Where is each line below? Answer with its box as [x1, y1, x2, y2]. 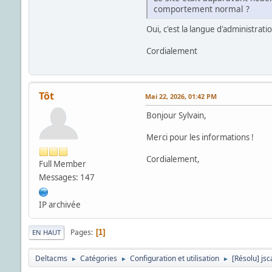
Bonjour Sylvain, [146, 110, 206, 121]
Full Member [38, 158, 86, 170]
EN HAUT [32, 228, 61, 237]
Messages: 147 [38, 172, 95, 183]
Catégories [80, 253, 117, 264]
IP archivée [38, 199, 81, 211]
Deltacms [35, 253, 67, 264]
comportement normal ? [153, 3, 250, 15]
